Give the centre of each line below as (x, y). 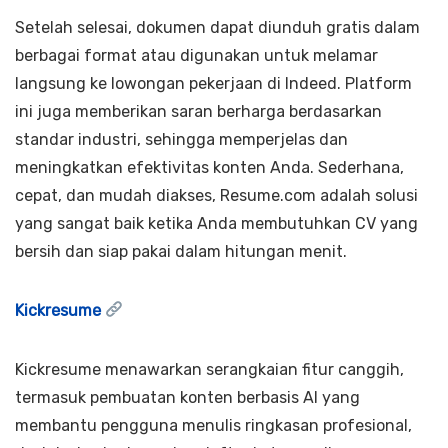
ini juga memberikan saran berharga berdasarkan (198, 111)
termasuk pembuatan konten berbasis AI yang (187, 397)
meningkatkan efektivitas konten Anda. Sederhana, (209, 167)
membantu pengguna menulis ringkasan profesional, (213, 425)
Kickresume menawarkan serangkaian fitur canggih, (209, 369)
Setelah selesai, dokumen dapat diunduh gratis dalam (217, 27)
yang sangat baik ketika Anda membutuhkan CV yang (216, 223)
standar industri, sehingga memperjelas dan (181, 139)
